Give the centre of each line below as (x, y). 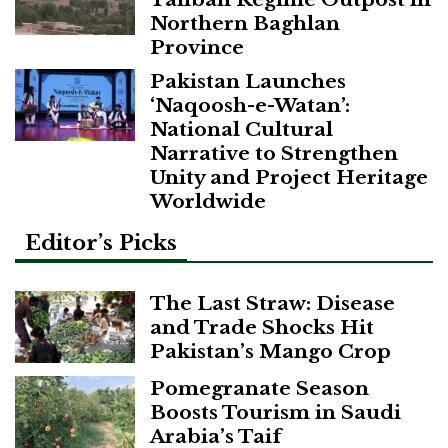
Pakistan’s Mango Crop (270, 351)
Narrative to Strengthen (274, 152)
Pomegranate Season (259, 388)
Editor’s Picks (101, 242)
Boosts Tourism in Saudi (275, 412)
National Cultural (241, 128)
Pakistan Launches (248, 80)
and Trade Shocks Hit (262, 327)
